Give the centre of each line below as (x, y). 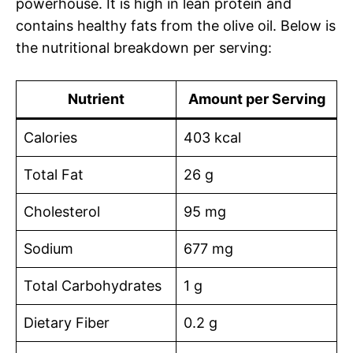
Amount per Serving (256, 99)
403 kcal (212, 138)
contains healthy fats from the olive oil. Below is (176, 26)
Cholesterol (62, 212)
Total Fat (54, 175)
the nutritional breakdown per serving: (144, 48)
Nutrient (96, 99)
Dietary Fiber (67, 323)
